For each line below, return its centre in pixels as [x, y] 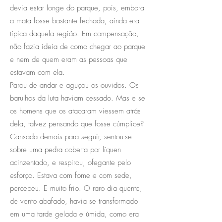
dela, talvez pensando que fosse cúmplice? [77, 124]
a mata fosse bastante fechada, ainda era [75, 21]
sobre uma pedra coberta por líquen [65, 149]
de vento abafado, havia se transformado [74, 201]
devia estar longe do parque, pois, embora [77, 8]
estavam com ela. [37, 72]
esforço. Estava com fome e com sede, [71, 175]
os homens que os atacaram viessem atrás [75, 111]
